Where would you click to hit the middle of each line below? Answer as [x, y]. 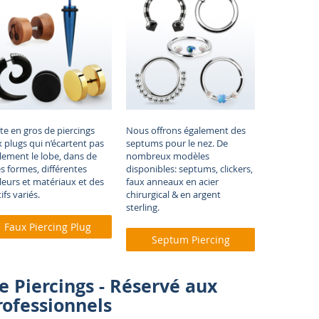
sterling [142, 207]
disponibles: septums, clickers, [190, 168]
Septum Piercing [190, 239]
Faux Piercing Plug [48, 226]
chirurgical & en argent [174, 194]
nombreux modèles [168, 156]
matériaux [55, 181]
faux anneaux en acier [173, 181]
